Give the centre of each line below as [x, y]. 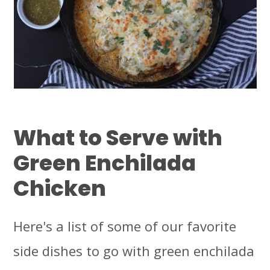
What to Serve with [118, 138]
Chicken [60, 189]
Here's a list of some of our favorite [125, 226]
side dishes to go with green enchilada [134, 251]
